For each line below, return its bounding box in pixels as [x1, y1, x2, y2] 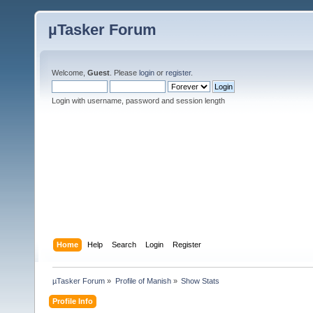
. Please [110, 68, 139, 77]
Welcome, [52, 68, 87, 77]
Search [112, 240, 137, 249]
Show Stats [180, 276, 219, 285]
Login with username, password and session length [52, 96, 225, 105]
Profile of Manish [115, 276, 171, 285]
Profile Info [52, 296, 94, 305]
